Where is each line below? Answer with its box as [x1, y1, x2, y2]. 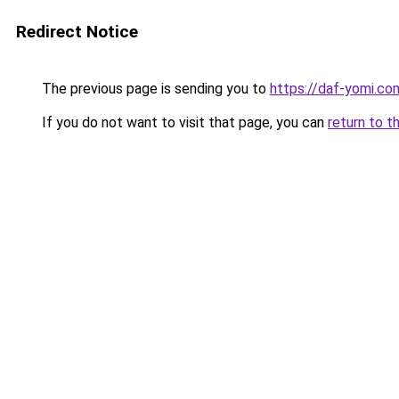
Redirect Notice [16, 21, 138, 42]
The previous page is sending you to [38, 80, 270, 97]
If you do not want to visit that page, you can [38, 114, 328, 131]
